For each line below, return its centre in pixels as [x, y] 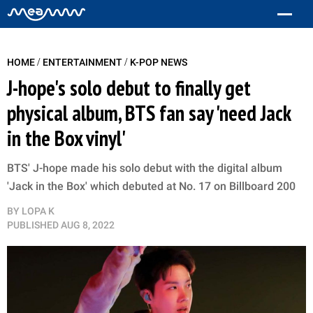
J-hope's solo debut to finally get [129, 88]
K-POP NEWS [159, 62]
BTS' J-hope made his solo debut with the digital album [145, 168]
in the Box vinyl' [67, 138]
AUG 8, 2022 [88, 225]
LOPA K [38, 211]
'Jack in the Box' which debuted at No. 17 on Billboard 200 [151, 186]
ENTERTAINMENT [83, 62]
